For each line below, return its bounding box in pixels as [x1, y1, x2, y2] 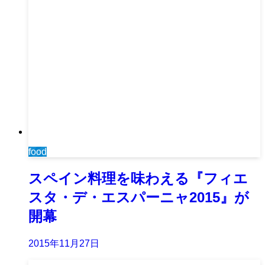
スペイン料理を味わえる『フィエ [28, 170, 248, 186]
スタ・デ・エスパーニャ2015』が [28, 189, 249, 205]
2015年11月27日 [28, 238, 99, 248]
